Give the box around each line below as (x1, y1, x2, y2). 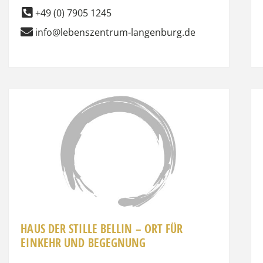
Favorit (214, 97, 252, 113)
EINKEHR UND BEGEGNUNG (21, 234, 146, 251)
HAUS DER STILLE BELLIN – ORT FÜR (21, 220, 183, 237)
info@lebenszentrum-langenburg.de (35, 25, 196, 39)
